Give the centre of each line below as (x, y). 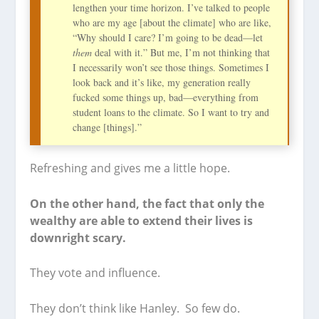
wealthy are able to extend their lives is (142, 220)
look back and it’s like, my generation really (162, 83)
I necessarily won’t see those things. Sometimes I (171, 68)
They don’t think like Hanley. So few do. (135, 308)
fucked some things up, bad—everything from (166, 98)
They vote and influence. (95, 273)
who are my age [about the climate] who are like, (172, 23)
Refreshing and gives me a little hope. (130, 168)
